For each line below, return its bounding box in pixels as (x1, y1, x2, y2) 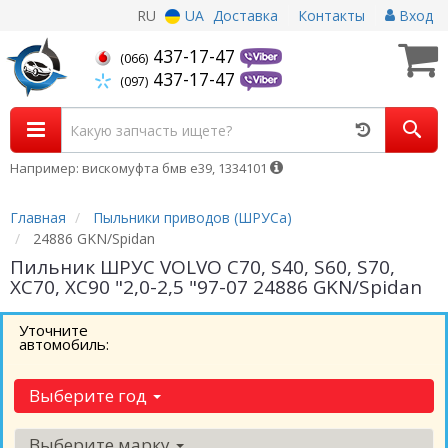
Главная (10, 208, 66, 227)
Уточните (19, 320, 88, 340)
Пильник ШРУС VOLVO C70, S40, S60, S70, (10, 254, 395, 280)
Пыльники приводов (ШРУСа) (93, 208, 292, 227)
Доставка (213, 6, 278, 25)
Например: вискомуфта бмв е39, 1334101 (10, 159, 270, 177)
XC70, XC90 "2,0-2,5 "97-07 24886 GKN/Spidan (10, 274, 422, 300)
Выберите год (29, 384, 151, 407)
